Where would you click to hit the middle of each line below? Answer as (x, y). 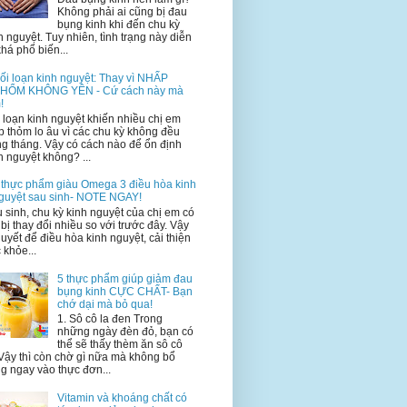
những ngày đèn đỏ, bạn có (125, 331)
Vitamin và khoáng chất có (122, 397)
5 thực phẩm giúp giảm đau (124, 278)
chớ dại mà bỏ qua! (104, 304)
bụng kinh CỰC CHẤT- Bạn (124, 291)
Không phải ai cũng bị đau (122, 12)
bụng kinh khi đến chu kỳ (118, 25)
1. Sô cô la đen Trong (109, 318)
